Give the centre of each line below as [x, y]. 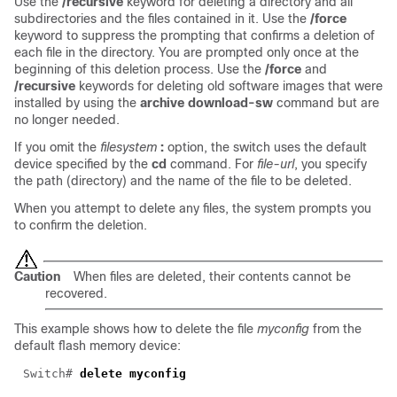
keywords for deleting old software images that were [229, 86]
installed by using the [77, 103]
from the [335, 329]
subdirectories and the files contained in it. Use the [162, 19]
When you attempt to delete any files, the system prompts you [193, 208]
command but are [326, 103]
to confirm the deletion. [81, 225]
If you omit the [57, 147]
